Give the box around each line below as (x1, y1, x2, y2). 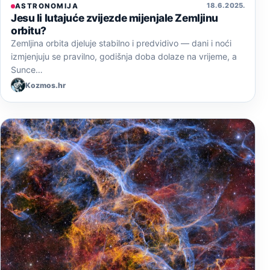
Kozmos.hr (25, 80, 66, 90)
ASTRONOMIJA (15, 2, 79, 11)
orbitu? (11, 24, 46, 37)
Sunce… (11, 64, 43, 75)
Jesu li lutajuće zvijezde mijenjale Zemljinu (11, 11, 218, 25)
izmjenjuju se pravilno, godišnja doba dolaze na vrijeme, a (11, 51, 237, 62)
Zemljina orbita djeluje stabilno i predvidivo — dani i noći (11, 38, 231, 49)
